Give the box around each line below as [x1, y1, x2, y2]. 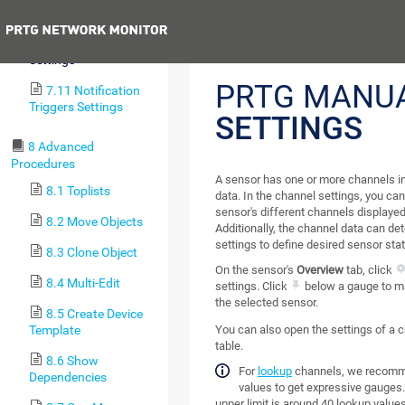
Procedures [11, 155, 75, 171]
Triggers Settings [29, 99, 123, 115]
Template [29, 323, 80, 338]
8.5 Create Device [45, 306, 143, 322]
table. [214, 339, 243, 353]
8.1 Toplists [45, 183, 110, 198]
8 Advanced [27, 139, 94, 155]
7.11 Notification [45, 83, 140, 99]
